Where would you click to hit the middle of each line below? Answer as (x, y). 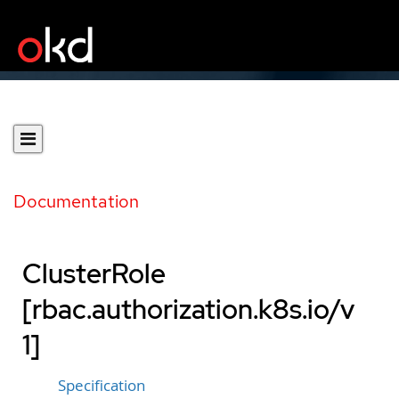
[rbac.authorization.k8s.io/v (188, 309)
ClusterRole (94, 273)
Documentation (76, 201)
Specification (102, 386)
